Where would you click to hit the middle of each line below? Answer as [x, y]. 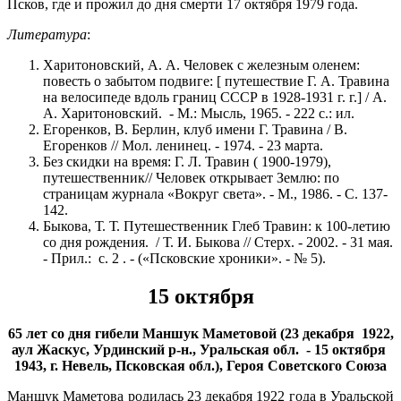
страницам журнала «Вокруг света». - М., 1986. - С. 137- [215, 193]
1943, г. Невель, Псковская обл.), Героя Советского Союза [200, 366]
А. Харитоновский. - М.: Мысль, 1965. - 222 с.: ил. [199, 113]
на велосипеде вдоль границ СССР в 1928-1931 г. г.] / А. [215, 97]
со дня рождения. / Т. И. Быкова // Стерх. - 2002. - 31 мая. [218, 242]
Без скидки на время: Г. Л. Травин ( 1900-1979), [187, 161]
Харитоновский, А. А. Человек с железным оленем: [201, 64]
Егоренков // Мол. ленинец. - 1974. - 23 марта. [183, 145]
